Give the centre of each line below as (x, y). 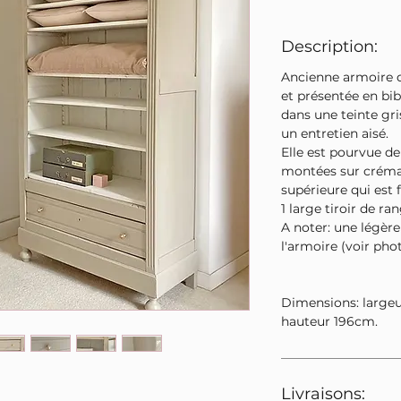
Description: (329, 47)
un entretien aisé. (337, 133)
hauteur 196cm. (329, 321)
